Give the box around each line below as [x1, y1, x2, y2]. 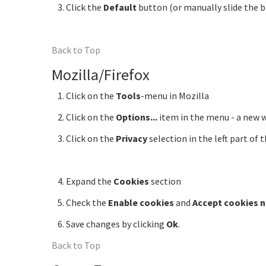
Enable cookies [108, 196, 174, 208]
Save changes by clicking [66, 217, 166, 230]
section [149, 175, 181, 187]
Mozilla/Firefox [52, 64, 150, 84]
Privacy [116, 132, 147, 144]
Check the [66, 196, 108, 208]
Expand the [66, 175, 113, 187]
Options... [116, 110, 157, 123]
